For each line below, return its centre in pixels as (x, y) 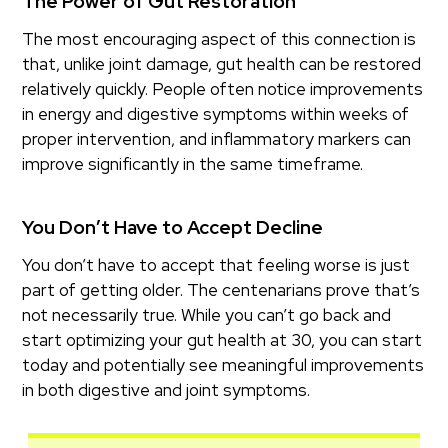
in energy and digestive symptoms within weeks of (216, 114)
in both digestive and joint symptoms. (166, 390)
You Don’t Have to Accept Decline (173, 228)
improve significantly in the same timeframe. (193, 164)
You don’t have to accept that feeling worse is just (216, 265)
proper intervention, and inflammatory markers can (217, 139)
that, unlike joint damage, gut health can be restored (222, 64)
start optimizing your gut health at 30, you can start (222, 340)
